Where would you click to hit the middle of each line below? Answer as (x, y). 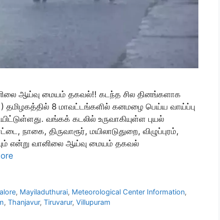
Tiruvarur (58, 202)
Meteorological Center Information (128, 192)
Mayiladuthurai (44, 192)
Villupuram (93, 202)
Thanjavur (24, 202)
